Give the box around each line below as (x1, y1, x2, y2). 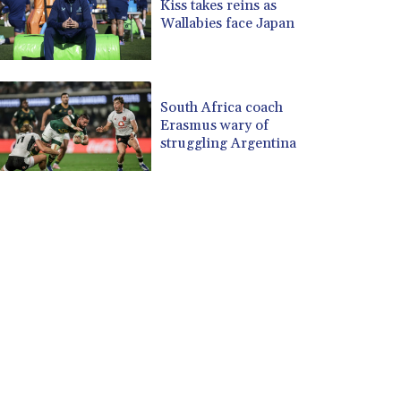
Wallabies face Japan (160, 14, 295, 33)
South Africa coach (160, 98, 284, 117)
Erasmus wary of (160, 116, 269, 135)
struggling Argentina (160, 134, 297, 153)
